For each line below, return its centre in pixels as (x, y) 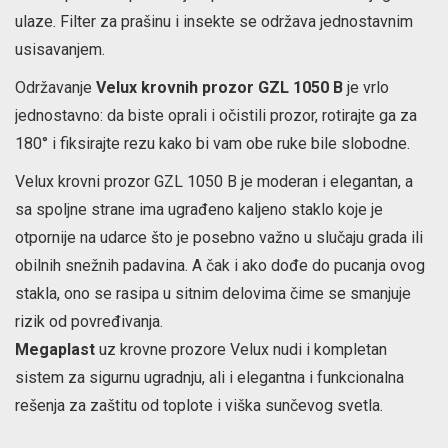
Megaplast (55, 349)
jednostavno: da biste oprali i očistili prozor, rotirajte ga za (216, 115)
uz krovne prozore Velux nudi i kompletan (241, 349)
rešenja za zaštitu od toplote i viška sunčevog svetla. (199, 405)
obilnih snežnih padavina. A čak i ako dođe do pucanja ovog (220, 265)
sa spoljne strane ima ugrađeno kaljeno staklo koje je (199, 209)
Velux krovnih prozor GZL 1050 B (219, 87)
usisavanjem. (60, 49)
